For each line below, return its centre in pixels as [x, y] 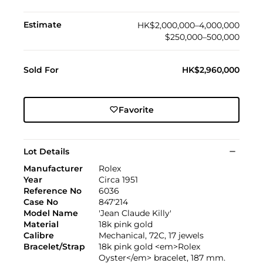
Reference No [53, 190]
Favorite [136, 109]
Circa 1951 [118, 179]
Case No [41, 202]
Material [41, 224]
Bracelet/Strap [54, 246]
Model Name [51, 213]
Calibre [39, 235]
